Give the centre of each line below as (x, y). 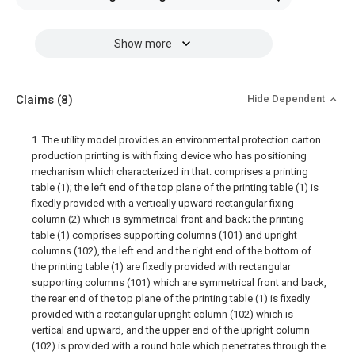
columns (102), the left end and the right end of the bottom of (172, 251)
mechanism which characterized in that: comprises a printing (170, 172)
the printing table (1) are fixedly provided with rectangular (161, 267)
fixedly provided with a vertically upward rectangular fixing (163, 203)
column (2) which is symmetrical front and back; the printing (168, 219)
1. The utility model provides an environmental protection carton (176, 140)
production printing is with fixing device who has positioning (169, 156)
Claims (36, 100)
